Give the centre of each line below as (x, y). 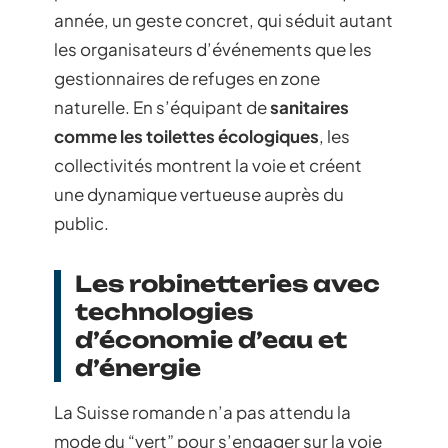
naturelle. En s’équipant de (162, 107)
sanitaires (309, 107)
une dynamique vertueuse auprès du (199, 194)
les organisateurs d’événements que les (213, 49)
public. (81, 223)
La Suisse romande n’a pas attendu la (202, 412)
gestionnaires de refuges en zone (187, 78)
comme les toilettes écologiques (186, 136)
